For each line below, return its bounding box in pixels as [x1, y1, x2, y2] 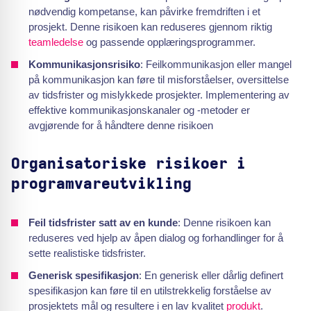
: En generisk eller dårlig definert [139, 269, 283, 281]
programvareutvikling [11, 176, 192, 192]
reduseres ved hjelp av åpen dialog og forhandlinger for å [28, 232, 283, 244]
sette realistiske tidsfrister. [28, 247, 146, 259]
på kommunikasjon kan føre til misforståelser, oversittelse [28, 74, 289, 85]
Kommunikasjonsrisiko [28, 58, 140, 70]
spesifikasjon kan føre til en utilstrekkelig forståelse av [28, 285, 271, 296]
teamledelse [28, 36, 83, 48]
